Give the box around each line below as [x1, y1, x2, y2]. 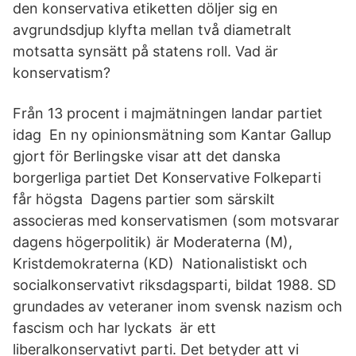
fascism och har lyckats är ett [13, 319, 216, 336]
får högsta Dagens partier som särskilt [13, 191, 275, 207]
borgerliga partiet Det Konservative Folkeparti [13, 169, 321, 186]
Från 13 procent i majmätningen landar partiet [13, 105, 323, 122]
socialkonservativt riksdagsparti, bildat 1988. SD [13, 277, 336, 293]
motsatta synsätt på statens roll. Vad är [13, 43, 278, 60]
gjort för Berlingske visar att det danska [13, 148, 281, 164]
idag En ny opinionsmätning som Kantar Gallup [13, 126, 331, 143]
